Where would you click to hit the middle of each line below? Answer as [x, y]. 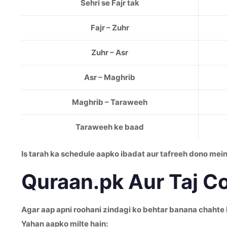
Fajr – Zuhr [110, 28]
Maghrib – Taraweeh [110, 102]
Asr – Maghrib [110, 77]
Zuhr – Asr [110, 52]
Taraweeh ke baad [110, 127]
